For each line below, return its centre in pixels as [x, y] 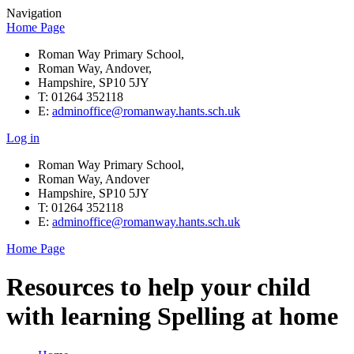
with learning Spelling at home [172, 316]
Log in [23, 138]
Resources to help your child [158, 287]
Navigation [34, 13]
